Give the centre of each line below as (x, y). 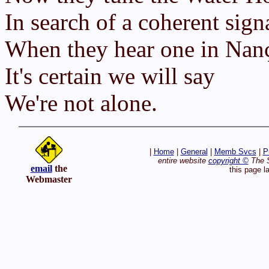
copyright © (228, 161)
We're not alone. (81, 103)
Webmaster (49, 179)
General (194, 152)
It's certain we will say (110, 76)
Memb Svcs (235, 152)
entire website (183, 161)
